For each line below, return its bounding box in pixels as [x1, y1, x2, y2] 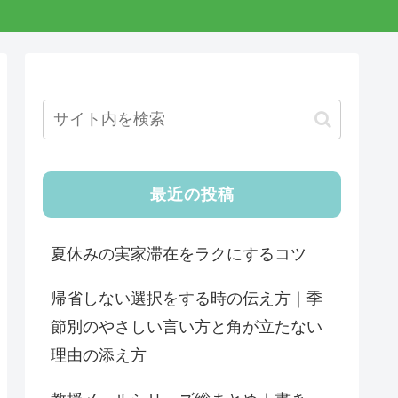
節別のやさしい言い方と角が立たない [51, 318, 322, 337]
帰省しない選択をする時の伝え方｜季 [51, 290, 322, 308]
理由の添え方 [51, 346, 147, 365]
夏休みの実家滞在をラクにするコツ [51, 245, 306, 264]
